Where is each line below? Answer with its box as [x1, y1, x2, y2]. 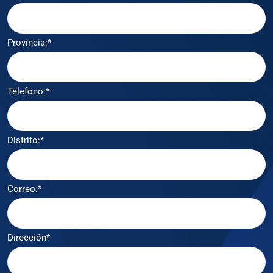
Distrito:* [7, 134, 44, 146]
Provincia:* [7, 37, 51, 48]
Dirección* [7, 232, 50, 243]
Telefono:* [7, 85, 49, 97]
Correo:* [7, 183, 41, 194]
